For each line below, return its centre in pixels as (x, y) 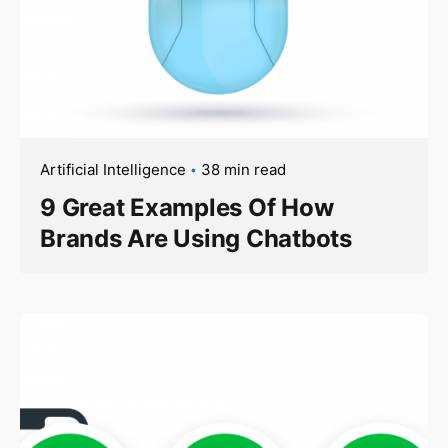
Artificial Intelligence (113, 169)
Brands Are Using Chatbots (196, 238)
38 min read (243, 169)
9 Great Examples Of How (187, 207)
